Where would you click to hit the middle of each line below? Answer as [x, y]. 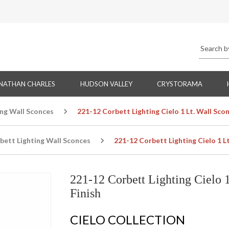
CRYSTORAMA [179, 84]
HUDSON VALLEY [106, 84]
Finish [85, 193]
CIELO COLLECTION [127, 220]
